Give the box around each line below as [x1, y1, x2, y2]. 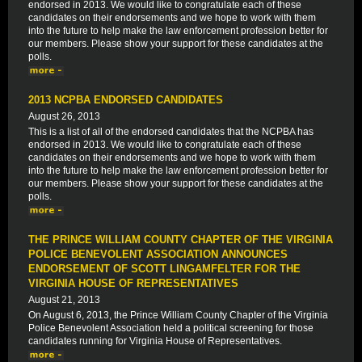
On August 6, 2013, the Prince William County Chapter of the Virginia [28, 309, 328, 321]
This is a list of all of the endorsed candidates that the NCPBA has [28, 126, 314, 137]
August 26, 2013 [28, 111, 100, 122]
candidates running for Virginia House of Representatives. [28, 335, 282, 347]
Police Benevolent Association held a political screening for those [28, 322, 314, 334]
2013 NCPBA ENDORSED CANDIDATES [28, 94, 223, 106]
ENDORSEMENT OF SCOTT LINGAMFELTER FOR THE [28, 263, 301, 275]
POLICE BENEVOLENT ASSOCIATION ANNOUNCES [28, 248, 288, 260]
